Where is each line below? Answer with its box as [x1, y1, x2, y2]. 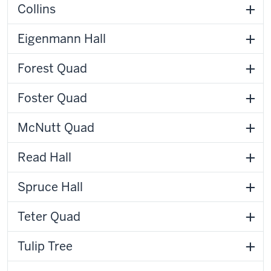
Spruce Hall [18, 178, 83, 195]
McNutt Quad [18, 119, 94, 135]
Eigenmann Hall [18, 30, 106, 47]
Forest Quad [18, 60, 87, 76]
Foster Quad [18, 90, 87, 106]
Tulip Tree [18, 238, 73, 254]
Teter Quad [18, 208, 80, 224]
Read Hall [18, 149, 71, 165]
